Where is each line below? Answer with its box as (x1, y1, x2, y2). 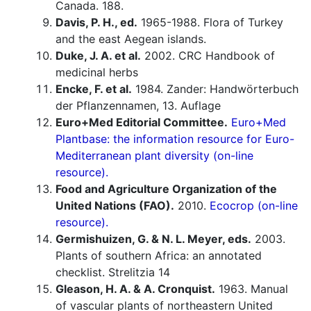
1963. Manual (215, 282, 288, 296)
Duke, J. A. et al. (56, 49, 141, 63)
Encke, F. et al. (56, 82, 132, 96)
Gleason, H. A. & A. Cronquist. (56, 282, 215, 296)
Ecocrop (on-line (210, 199, 298, 213)
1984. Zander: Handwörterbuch (132, 82, 299, 96)
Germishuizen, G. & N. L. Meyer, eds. (56, 232, 251, 246)
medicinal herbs (56, 65, 138, 80)
